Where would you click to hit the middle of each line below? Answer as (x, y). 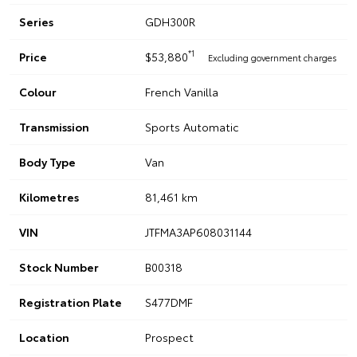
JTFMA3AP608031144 (198, 231)
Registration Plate (71, 302)
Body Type (47, 161)
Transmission (54, 126)
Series (36, 21)
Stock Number (59, 267)
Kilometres (49, 196)
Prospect (169, 337)
